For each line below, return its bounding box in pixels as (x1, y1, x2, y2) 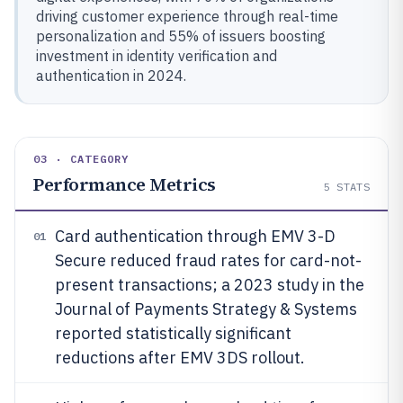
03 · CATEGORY (33, 151, 130, 166)
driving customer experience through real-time (36, 6, 338, 25)
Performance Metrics (33, 171, 216, 197)
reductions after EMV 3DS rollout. (55, 346, 305, 368)
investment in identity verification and (36, 46, 277, 65)
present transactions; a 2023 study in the (55, 273, 364, 295)
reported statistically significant (55, 322, 291, 344)
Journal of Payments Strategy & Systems (55, 298, 357, 319)
